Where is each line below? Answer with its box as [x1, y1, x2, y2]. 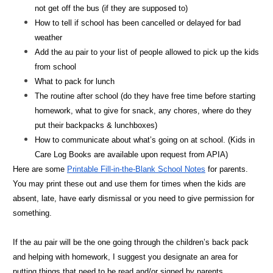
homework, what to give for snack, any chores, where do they [35, 105, 252, 115]
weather [35, 32, 62, 42]
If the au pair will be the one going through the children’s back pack [13, 237, 249, 247]
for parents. [205, 164, 248, 174]
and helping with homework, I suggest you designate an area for [13, 252, 238, 261]
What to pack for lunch [35, 76, 115, 86]
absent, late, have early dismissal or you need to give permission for [13, 193, 254, 203]
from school [35, 62, 76, 71]
